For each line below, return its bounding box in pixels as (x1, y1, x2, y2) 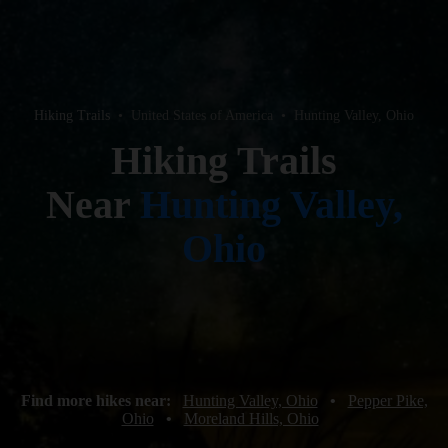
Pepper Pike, (347, 392, 428, 409)
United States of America (131, 108, 273, 123)
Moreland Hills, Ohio (183, 410, 319, 427)
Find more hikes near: (20, 392, 175, 409)
